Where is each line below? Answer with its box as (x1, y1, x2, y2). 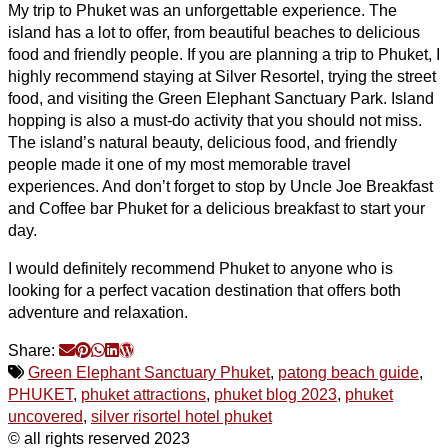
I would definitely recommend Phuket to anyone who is (8, 259, 393, 277)
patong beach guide (278, 363, 419, 381)
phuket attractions (81, 385, 206, 403)
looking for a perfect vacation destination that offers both (8, 281, 401, 299)
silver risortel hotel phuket (91, 407, 272, 425)
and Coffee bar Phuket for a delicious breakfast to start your (8, 199, 425, 217)
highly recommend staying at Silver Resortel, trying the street (8, 67, 436, 85)
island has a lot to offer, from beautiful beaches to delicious (8, 23, 420, 41)
